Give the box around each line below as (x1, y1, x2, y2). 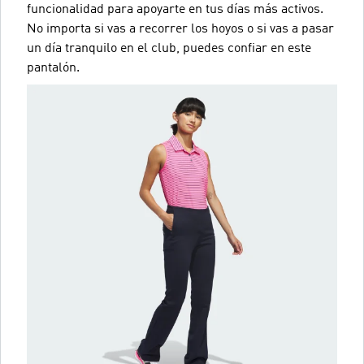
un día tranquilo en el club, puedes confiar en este (27, 42, 311, 55)
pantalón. (27, 62, 80, 75)
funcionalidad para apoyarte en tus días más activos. (27, 3, 323, 16)
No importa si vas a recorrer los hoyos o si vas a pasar (27, 23, 334, 36)
